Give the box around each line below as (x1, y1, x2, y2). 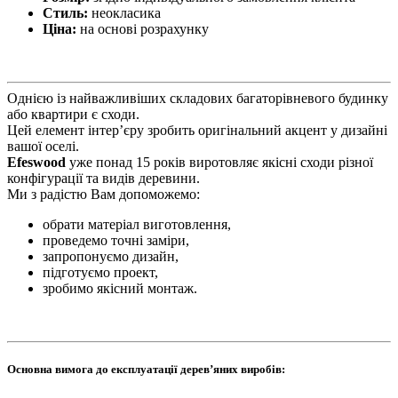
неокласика (92, 5, 161, 20)
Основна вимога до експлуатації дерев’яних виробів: (7, 362, 285, 377)
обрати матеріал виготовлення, (43, 217, 231, 232)
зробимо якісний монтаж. (43, 281, 197, 296)
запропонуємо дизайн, (43, 249, 179, 264)
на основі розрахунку (76, 21, 209, 36)
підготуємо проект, (43, 265, 158, 280)
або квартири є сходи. (7, 107, 139, 122)
